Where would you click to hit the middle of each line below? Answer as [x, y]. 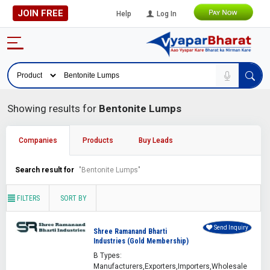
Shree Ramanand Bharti [130, 232]
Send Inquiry [231, 228]
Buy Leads [156, 141]
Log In [166, 14]
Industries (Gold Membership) [141, 241]
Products [98, 141]
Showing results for [53, 109]
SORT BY [73, 199]
